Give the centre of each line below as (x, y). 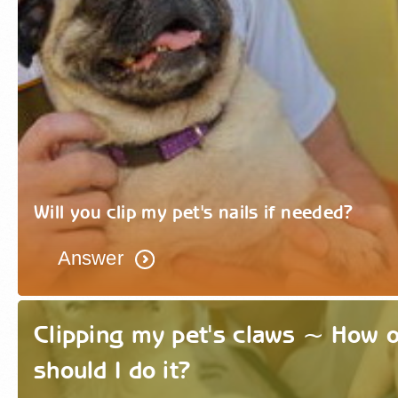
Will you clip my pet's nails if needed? (194, 212)
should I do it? (112, 372)
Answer (90, 258)
